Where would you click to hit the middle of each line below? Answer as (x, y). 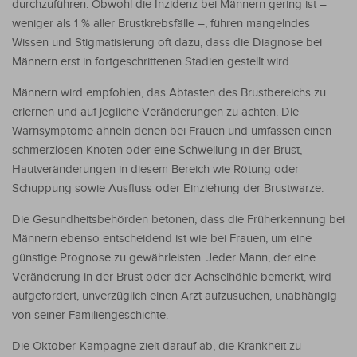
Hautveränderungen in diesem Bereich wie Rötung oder (155, 169)
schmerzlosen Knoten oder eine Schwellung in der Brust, (157, 150)
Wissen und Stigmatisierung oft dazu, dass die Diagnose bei (167, 42)
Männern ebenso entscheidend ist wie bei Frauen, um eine (162, 238)
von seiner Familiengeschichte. (90, 315)
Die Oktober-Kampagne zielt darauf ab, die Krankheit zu (157, 346)
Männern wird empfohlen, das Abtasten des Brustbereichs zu (169, 92)
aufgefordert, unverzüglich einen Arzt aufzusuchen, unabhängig (175, 296)
